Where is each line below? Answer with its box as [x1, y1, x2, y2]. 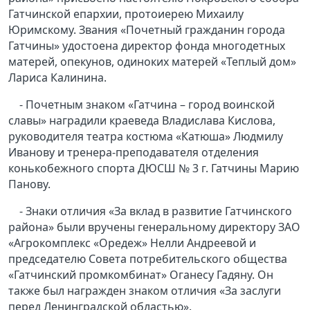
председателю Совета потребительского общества [8, 251, 287, 267]
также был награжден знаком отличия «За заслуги [8, 283, 281, 299]
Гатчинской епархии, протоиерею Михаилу [8, 6, 244, 22]
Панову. [8, 176, 51, 192]
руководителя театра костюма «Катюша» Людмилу [8, 129, 283, 145]
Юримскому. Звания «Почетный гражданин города [8, 22, 285, 38]
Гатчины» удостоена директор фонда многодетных [8, 38, 285, 54]
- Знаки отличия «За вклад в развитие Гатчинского [19, 203, 292, 219]
